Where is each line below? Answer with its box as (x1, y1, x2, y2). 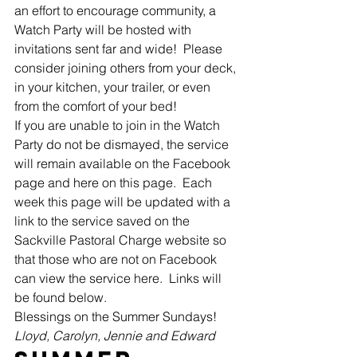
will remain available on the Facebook (14, 155, 233, 171)
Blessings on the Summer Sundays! (14, 308, 220, 324)
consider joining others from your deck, (14, 60, 239, 76)
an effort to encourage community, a (14, 2, 219, 18)
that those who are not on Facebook (14, 251, 220, 267)
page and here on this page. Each (14, 175, 215, 190)
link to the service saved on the (14, 213, 193, 229)
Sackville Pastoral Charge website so (14, 232, 229, 248)
